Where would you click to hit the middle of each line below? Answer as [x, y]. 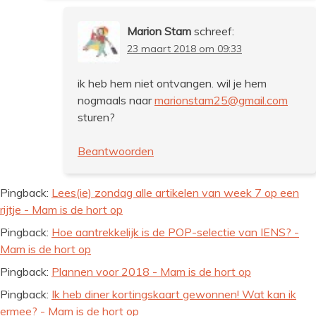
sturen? [96, 117]
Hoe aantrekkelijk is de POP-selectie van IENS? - [175, 232]
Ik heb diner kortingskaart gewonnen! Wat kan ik [174, 294]
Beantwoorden [116, 151]
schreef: [214, 31]
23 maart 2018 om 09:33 [184, 48]
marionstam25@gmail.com [221, 100]
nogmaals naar [116, 100]
